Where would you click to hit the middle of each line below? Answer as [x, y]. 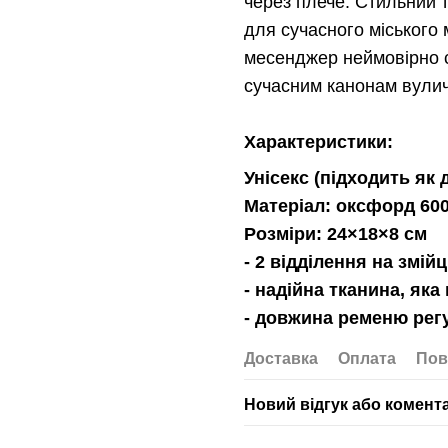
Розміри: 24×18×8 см [335, 234]
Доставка [280, 359]
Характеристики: [320, 142]
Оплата [366, 359]
